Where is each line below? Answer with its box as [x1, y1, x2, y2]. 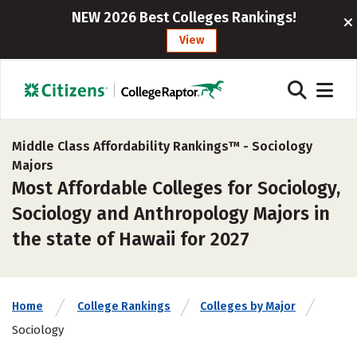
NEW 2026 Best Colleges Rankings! [71, 9, 296, 26]
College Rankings [77, 300, 171, 313]
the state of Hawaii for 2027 [12, 228, 249, 250]
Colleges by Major [200, 300, 296, 313]
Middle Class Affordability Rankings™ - [12, 139, 252, 154]
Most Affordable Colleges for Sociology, [12, 177, 340, 199]
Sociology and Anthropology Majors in [12, 202, 330, 225]
